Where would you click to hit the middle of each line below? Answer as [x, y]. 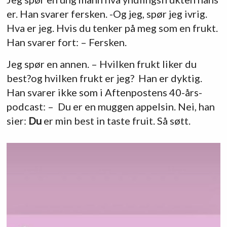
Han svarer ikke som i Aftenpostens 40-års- [104, 92]
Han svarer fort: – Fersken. [66, 42]
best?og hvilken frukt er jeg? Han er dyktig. [104, 78]
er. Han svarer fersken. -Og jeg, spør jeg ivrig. [107, 13]
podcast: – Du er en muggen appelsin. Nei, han [110, 106]
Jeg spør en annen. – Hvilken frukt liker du [101, 64]
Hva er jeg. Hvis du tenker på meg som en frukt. [112, 28]
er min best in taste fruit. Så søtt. [116, 120]
